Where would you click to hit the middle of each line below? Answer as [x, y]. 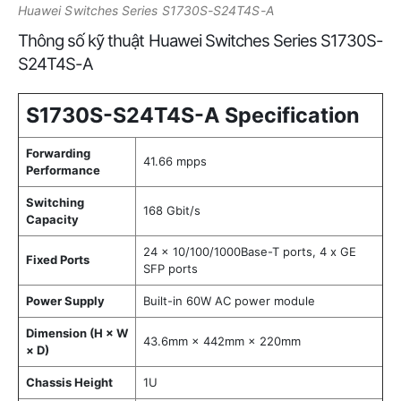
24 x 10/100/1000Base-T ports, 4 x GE [250, 252]
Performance [63, 171]
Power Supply [65, 301]
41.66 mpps [175, 162]
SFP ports [171, 269]
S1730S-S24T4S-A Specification [193, 115]
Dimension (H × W [77, 333]
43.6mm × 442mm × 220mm [222, 341]
